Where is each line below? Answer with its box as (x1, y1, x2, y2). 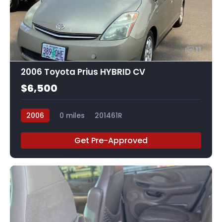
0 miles (59, 111, 85, 121)
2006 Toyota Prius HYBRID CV (21, 66, 145, 78)
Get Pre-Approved (74, 135, 148, 147)
